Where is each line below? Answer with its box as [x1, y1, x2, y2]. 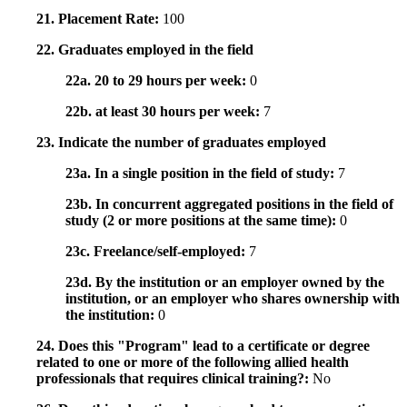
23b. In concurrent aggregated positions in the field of [65, 196, 393, 213]
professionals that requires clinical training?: [36, 371, 313, 387]
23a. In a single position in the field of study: [65, 165, 338, 182]
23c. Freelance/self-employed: [65, 243, 249, 260]
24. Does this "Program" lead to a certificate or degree [36, 338, 370, 354]
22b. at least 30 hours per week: [65, 104, 263, 120]
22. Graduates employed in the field [36, 42, 253, 58]
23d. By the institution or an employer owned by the [65, 274, 384, 291]
